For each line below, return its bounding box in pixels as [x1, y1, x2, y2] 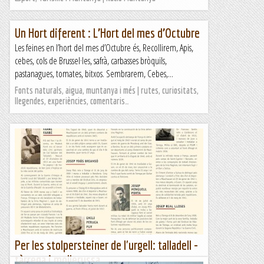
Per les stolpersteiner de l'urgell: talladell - [15, 237, 198, 252]
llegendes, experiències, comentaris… [15, 95, 129, 106]
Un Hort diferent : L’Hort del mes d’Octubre [15, 25, 200, 40]
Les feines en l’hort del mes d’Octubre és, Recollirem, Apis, [15, 41, 193, 54]
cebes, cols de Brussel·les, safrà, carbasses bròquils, [15, 54, 167, 67]
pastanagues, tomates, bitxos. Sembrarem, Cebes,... [15, 67, 173, 80]
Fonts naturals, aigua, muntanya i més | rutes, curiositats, [15, 85, 199, 95]
